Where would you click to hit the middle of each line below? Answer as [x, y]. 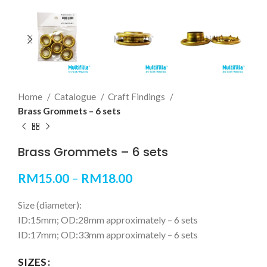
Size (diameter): [50, 205]
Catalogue [76, 97]
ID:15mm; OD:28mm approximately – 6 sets [108, 220]
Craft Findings [137, 97]
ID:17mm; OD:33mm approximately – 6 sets [108, 235]
